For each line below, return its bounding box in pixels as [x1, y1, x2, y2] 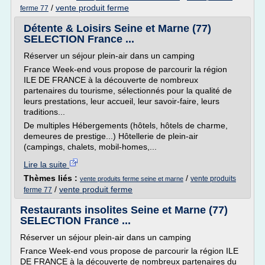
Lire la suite [24, 160, 69, 169]
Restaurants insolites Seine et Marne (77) [20, 204, 228, 216]
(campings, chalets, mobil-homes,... [24, 142, 157, 151]
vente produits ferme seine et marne [80, 175, 183, 182]
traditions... [24, 107, 65, 117]
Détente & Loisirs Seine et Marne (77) [24, 22, 211, 34]
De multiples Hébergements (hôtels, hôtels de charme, [24, 121, 228, 130]
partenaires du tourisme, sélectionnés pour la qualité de [24, 86, 232, 95]
